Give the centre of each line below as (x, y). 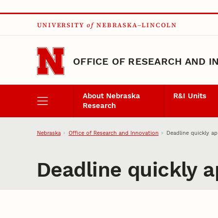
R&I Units (190, 96)
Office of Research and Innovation (113, 133)
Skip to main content (49, 15)
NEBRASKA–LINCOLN (137, 25)
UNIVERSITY (61, 25)
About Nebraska (111, 96)
